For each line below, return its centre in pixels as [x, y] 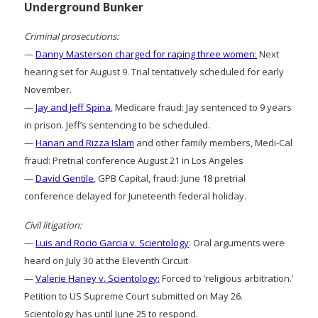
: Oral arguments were [237, 242]
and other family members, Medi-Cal [213, 142]
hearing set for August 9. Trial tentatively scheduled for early [154, 71]
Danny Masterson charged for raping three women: [146, 54]
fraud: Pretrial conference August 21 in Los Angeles [134, 160]
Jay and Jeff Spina [73, 107]
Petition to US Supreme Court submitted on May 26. [133, 296]
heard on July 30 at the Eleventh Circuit [106, 260]
